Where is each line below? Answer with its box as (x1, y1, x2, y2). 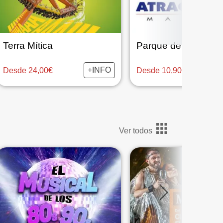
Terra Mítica (2, 40, 53, 51)
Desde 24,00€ (2, 66, 53, 75)
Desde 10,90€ (136, 66, 186, 75)
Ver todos (119, 126, 152, 135)
